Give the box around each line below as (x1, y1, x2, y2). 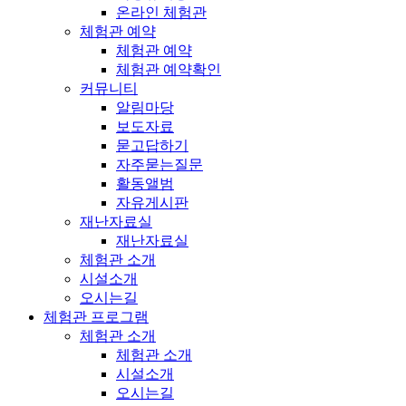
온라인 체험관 (116, 5, 207, 21)
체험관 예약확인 (116, 62, 221, 78)
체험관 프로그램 (43, 309, 149, 325)
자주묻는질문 (116, 157, 203, 173)
